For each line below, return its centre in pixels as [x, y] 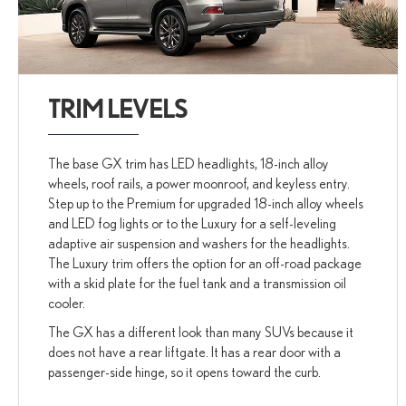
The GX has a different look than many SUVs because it [201, 332]
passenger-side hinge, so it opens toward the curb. [185, 372]
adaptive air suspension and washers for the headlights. [199, 243]
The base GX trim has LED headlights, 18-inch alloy [189, 164]
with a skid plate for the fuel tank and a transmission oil [198, 283]
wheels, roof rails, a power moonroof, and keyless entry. [199, 184]
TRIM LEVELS [118, 109]
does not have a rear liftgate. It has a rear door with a [195, 352]
